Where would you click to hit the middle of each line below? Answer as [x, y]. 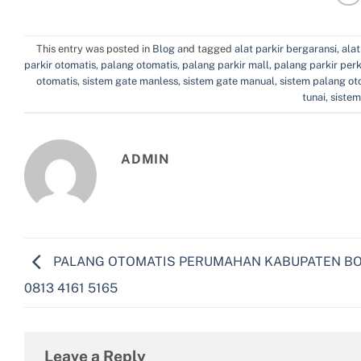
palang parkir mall [226, 65]
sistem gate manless [130, 81]
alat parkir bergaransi [286, 49]
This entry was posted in [94, 49]
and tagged [205, 49]
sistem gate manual [229, 81]
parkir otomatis [60, 65]
